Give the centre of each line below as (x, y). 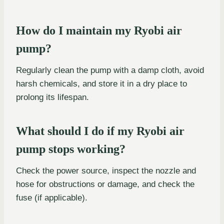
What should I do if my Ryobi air (100, 131)
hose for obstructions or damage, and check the (105, 184)
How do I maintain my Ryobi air (99, 30)
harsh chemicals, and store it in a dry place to (101, 83)
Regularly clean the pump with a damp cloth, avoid (110, 70)
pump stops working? (71, 149)
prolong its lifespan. (52, 97)
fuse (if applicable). (52, 197)
